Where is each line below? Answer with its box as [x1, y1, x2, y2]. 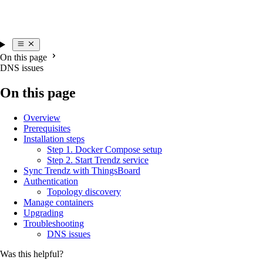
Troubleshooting [23, 218, 84, 229]
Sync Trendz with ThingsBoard [23, 166, 140, 176]
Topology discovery [47, 187, 121, 197]
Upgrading [23, 208, 63, 218]
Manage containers [23, 197, 93, 208]
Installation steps [23, 134, 85, 144]
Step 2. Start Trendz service [47, 155, 149, 166]
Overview [23, 113, 60, 123]
